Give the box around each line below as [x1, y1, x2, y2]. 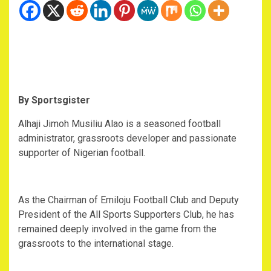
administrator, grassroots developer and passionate [18, 132, 237, 145]
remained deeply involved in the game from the [18, 223, 217, 235]
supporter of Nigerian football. [18, 147, 145, 159]
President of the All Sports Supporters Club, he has [18, 209, 234, 221]
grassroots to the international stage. [18, 238, 174, 250]
